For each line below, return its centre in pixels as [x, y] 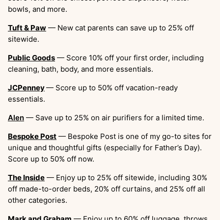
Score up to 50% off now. [51, 159]
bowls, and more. [38, 9]
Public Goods [31, 57]
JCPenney [26, 87]
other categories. [38, 200]
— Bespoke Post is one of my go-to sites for [134, 136]
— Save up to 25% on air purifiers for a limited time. [114, 117]
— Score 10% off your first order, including [129, 57]
